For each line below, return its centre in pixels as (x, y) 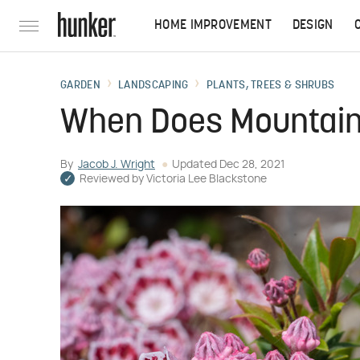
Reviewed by (113, 179)
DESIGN (313, 26)
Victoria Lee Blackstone (207, 179)
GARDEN (80, 86)
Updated (196, 165)
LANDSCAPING (153, 86)
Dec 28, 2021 (252, 165)
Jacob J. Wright (117, 165)
